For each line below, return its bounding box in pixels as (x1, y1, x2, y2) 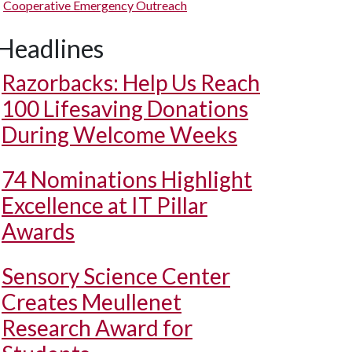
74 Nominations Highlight (2, 166, 252, 192)
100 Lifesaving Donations (2, 95, 248, 122)
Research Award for (2, 314, 192, 341)
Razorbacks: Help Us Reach (2, 69, 260, 96)
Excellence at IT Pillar (2, 192, 207, 218)
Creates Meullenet (2, 288, 181, 315)
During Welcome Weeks (2, 121, 237, 148)
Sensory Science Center (2, 262, 230, 289)
